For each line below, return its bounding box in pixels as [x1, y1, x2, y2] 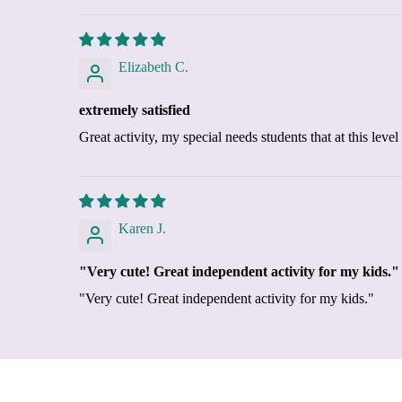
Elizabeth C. [118, 58, 188, 74]
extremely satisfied [79, 101, 190, 118]
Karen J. [118, 220, 166, 236]
